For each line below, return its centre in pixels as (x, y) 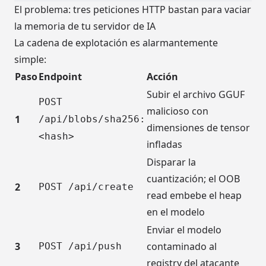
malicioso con (178, 111)
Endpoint (60, 77)
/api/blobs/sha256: (92, 119)
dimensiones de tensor (198, 128)
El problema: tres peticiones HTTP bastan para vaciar (133, 10)
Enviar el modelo (184, 230)
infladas (164, 145)
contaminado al (182, 247)
